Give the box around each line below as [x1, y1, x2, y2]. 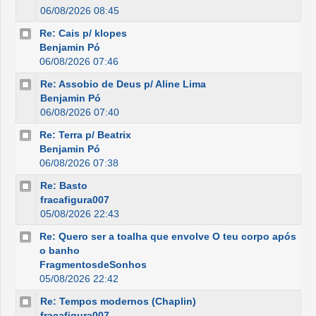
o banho [39, 244, 80, 256]
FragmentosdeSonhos [39, 258, 147, 270]
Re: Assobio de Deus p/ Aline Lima [40, 78, 206, 90]
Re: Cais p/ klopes [39, 27, 127, 39]
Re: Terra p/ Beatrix [39, 128, 131, 140]
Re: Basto [40, 179, 87, 191]
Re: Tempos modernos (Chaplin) [40, 295, 196, 307]
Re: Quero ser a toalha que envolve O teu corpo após [39, 230, 296, 242]
